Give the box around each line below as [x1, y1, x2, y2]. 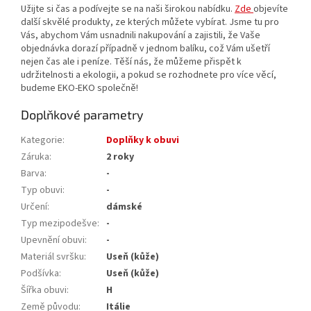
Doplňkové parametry [21, 106, 144, 122]
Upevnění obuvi [21, 233, 85, 247]
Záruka [21, 149, 49, 164]
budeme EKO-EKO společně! [21, 81, 140, 95]
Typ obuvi [21, 183, 62, 197]
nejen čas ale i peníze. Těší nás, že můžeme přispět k [21, 54, 242, 69]
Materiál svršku [21, 249, 84, 264]
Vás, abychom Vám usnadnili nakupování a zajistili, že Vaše [21, 28, 260, 42]
